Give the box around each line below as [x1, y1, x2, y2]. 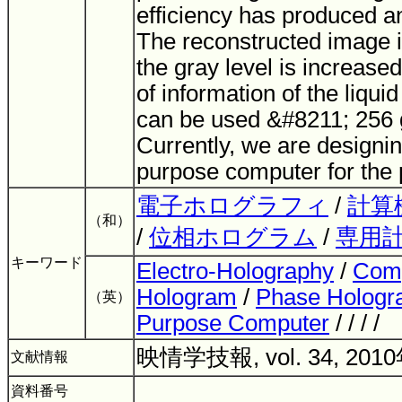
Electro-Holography [136, 258, 334, 284]
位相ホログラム [149, 224, 317, 249]
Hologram [136, 284, 237, 310]
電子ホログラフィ [136, 193, 328, 218]
